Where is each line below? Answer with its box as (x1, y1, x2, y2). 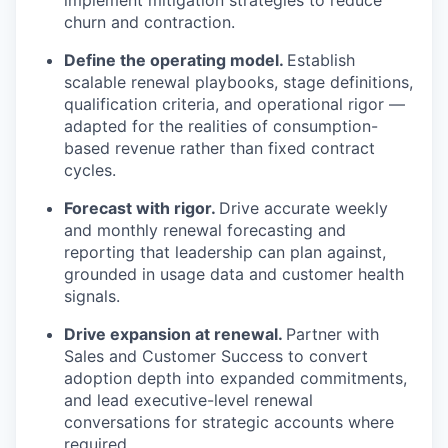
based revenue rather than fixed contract (64, 138, 375, 159)
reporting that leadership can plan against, (64, 242, 386, 263)
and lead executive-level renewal (64, 390, 313, 411)
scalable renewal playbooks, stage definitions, (64, 72, 413, 93)
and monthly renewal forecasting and (64, 220, 346, 241)
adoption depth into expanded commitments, (64, 368, 407, 389)
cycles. (64, 160, 116, 181)
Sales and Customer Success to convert (64, 346, 368, 367)
